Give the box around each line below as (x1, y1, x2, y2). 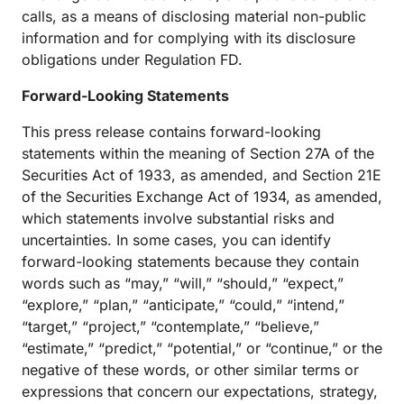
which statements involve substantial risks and (22, 209, 335, 227)
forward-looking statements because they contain (22, 252, 359, 271)
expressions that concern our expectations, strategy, (22, 382, 378, 400)
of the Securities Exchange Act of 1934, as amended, (22, 188, 382, 206)
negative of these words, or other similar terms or (22, 361, 359, 379)
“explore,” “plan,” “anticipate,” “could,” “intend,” (22, 296, 344, 314)
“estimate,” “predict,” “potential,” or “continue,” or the (22, 339, 382, 357)
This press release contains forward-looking (22, 123, 321, 141)
